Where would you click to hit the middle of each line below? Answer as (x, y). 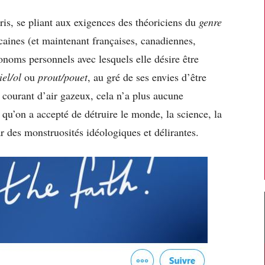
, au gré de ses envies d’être (147, 77)
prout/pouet (63, 77)
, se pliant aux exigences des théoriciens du (105, 22)
